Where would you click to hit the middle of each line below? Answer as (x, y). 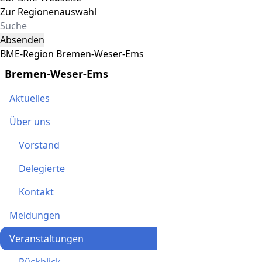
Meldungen (35, 216)
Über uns (30, 122)
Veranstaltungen (46, 239)
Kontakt (36, 192)
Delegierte (42, 169)
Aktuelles (30, 99)
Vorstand (39, 145)
